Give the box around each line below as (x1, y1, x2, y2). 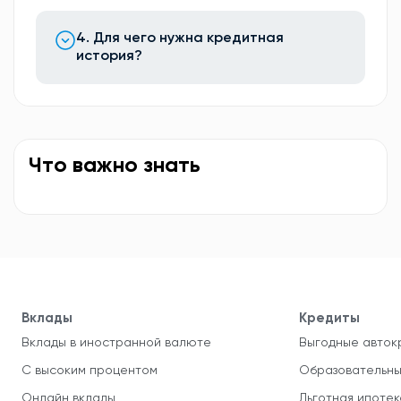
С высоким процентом (21, 364, 158, 377)
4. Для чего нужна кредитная (76, 31, 284, 46)
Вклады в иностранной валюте (21, 337, 211, 349)
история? (76, 49, 142, 64)
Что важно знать (29, 155, 200, 176)
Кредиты (299, 311, 360, 325)
